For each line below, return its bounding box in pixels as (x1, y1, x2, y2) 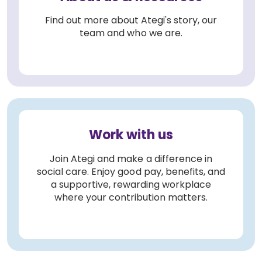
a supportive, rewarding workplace (50, 177, 212, 191)
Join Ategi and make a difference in (50, 151, 212, 166)
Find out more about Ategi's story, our (44, 13, 218, 27)
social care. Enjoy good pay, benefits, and (37, 164, 225, 178)
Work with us (89, 126, 173, 144)
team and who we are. (80, 26, 182, 40)
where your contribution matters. (54, 190, 208, 204)
